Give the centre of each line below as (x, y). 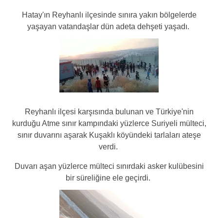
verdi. (109, 147)
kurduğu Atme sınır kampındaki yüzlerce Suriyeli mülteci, (109, 124)
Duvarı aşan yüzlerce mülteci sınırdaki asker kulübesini (109, 166)
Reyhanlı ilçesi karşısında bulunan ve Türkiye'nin (109, 112)
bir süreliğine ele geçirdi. (109, 178)
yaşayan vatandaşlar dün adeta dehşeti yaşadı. (109, 26)
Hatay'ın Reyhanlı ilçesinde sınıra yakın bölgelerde (109, 15)
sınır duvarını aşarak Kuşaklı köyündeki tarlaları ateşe (109, 135)
